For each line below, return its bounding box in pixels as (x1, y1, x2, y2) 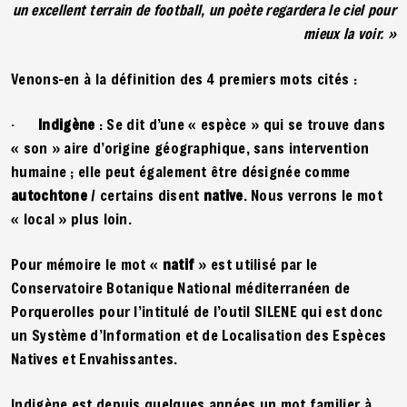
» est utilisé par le (198, 253, 318, 273)
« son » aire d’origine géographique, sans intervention (11, 137, 370, 157)
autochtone (11, 184, 87, 204)
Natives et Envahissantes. (11, 348, 182, 368)
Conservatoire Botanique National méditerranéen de (11, 277, 351, 297)
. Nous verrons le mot (243, 184, 382, 204)
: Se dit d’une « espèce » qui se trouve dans (98, 114, 386, 134)
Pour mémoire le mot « (11, 253, 163, 273)
